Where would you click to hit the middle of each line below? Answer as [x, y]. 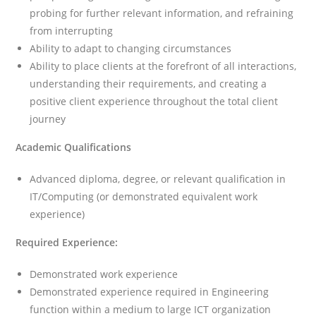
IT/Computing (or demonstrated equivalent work [144, 196]
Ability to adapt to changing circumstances [131, 48]
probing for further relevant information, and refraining [162, 13]
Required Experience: [67, 242]
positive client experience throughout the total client [154, 101]
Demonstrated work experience [104, 274]
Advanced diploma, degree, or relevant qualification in [158, 178]
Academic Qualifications [74, 147]
